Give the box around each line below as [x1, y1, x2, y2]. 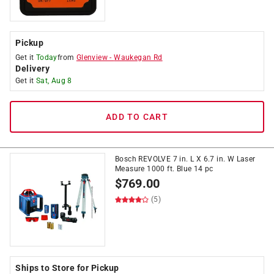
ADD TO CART [106, 112, 168, 122]
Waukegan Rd [114, 53, 163, 62]
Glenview [76, 53, 108, 62]
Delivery [15, 64, 50, 73]
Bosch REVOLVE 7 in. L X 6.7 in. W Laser [115, 155, 256, 163]
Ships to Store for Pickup [15, 263, 119, 273]
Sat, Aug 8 [35, 76, 72, 85]
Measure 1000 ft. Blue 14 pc [115, 165, 213, 173]
